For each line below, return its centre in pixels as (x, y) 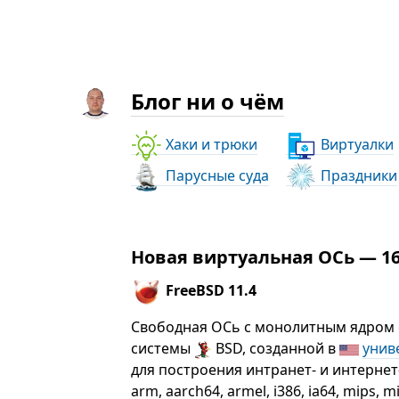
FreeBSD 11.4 (210, 290)
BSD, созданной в (276, 348)
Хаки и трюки (210, 144)
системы (163, 348)
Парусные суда (216, 175)
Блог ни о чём (208, 101)
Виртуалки (356, 144)
